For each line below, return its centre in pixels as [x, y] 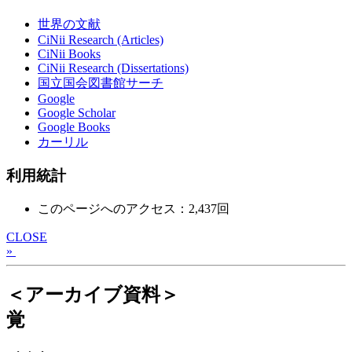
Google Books [74, 127]
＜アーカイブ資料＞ [93, 294]
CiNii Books [69, 54]
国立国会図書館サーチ [101, 83]
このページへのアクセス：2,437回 [134, 208]
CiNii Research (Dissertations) [113, 68]
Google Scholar [77, 113]
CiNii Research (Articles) [101, 40]
